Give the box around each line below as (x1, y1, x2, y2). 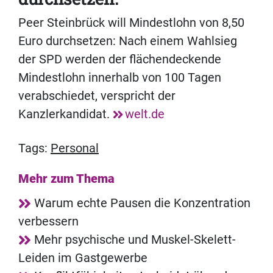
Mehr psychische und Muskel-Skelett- (34, 232, 236, 247)
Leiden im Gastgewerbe (18, 250, 147, 266)
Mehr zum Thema (18, 171, 115, 186)
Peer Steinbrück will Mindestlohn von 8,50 (18, 15, 244, 30)
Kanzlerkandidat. (18, 107, 113, 122)
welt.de (125, 107, 165, 122)
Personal (51, 141, 99, 156)
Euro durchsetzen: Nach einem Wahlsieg (18, 34, 237, 49)
